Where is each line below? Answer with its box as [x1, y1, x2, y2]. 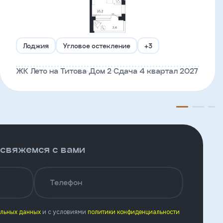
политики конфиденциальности [88, 208, 180, 216]
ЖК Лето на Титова [16, 67, 87, 75]
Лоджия [23, 42, 49, 49]
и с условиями [41, 208, 88, 216]
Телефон [50, 178, 82, 187]
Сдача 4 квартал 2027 [113, 67, 198, 75]
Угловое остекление [63, 42, 130, 49]
